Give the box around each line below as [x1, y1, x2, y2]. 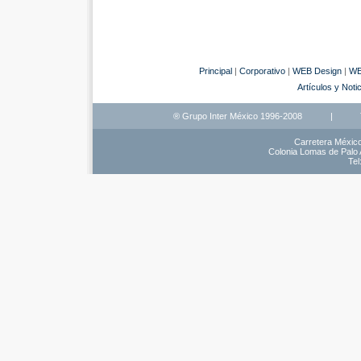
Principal [198, 66, 232, 76]
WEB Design [292, 66, 342, 76]
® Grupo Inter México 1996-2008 [172, 111, 302, 121]
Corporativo [239, 66, 285, 76]
